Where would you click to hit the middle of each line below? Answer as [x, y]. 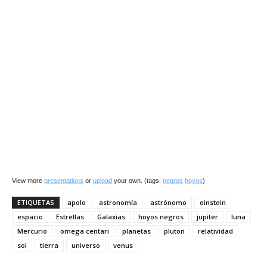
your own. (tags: [137, 181]
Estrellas [70, 217]
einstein [213, 202]
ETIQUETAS [36, 202]
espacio [30, 217]
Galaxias [111, 217]
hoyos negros [161, 217]
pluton [174, 231]
